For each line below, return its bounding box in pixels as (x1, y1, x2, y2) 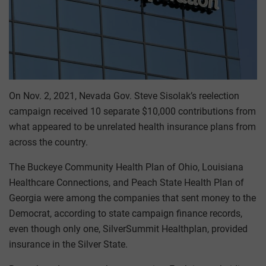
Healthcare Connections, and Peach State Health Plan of (9, 177, 244, 189)
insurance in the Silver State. (9, 239, 128, 251)
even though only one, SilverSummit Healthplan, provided (9, 223, 248, 235)
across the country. (9, 137, 88, 148)
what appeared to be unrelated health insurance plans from (9, 121, 256, 133)
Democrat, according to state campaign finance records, (9, 208, 242, 220)
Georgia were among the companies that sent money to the (9, 192, 256, 204)
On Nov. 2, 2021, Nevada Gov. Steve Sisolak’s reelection (9, 90, 239, 102)
